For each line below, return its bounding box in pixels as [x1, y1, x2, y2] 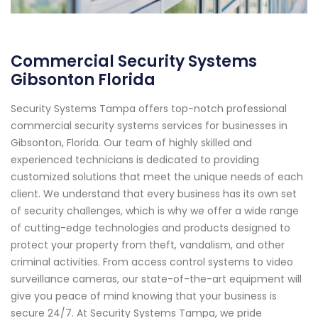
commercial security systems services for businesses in [11, 119, 287, 133]
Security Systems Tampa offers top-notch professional [11, 102, 287, 116]
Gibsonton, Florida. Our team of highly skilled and [11, 136, 252, 150]
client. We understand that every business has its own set [11, 187, 297, 202]
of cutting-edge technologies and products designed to [11, 221, 290, 236]
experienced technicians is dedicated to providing [11, 153, 259, 168]
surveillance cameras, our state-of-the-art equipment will [11, 272, 302, 287]
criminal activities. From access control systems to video [11, 255, 293, 270]
